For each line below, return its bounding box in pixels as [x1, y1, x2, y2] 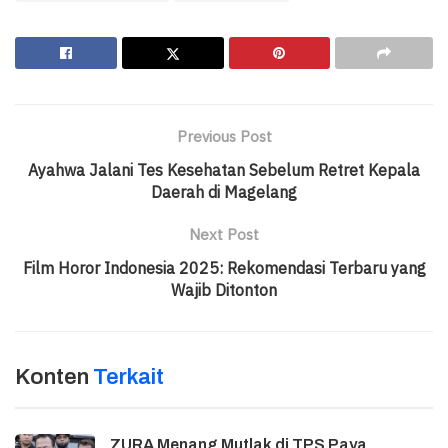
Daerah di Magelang [151, 182, 297, 203]
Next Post [189, 225, 259, 245]
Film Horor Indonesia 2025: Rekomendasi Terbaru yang [22, 258, 426, 279]
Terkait [93, 365, 164, 390]
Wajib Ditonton [171, 280, 277, 301]
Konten [15, 365, 93, 390]
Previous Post [176, 127, 272, 147]
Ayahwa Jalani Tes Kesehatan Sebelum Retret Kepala [28, 160, 420, 181]
